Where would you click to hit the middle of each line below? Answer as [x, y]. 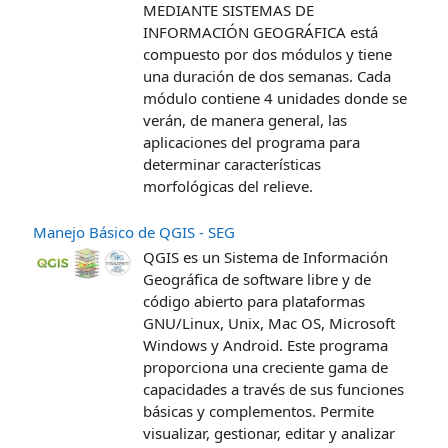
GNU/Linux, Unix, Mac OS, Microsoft [269, 322]
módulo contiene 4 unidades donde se [275, 97]
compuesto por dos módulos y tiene [267, 53]
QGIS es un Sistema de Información [265, 256]
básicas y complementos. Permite [258, 410]
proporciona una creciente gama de [265, 366]
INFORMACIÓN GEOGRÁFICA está [260, 31]
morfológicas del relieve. [228, 185]
